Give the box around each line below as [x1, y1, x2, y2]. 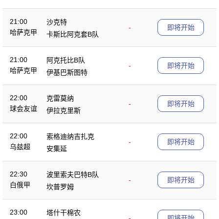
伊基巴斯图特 [46, 68, 88, 76]
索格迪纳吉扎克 [46, 132, 94, 140]
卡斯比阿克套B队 [46, 30, 99, 38]
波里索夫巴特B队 [46, 170, 99, 178]
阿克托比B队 [46, 56, 85, 64]
